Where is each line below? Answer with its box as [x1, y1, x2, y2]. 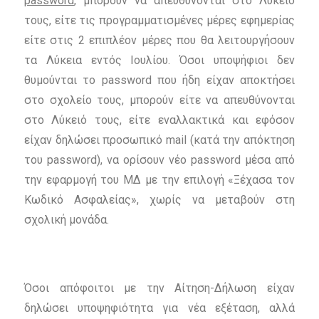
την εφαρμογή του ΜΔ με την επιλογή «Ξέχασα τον [23, 173, 296, 187]
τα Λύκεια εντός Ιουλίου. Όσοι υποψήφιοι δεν [23, 53, 296, 68]
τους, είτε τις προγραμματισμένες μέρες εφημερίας [23, 14, 296, 28]
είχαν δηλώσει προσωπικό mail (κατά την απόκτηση [23, 133, 296, 147]
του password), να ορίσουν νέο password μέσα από [23, 153, 296, 167]
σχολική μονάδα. [23, 213, 109, 227]
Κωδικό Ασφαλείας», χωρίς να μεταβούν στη [23, 193, 296, 207]
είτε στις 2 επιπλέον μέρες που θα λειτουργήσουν [23, 33, 296, 48]
